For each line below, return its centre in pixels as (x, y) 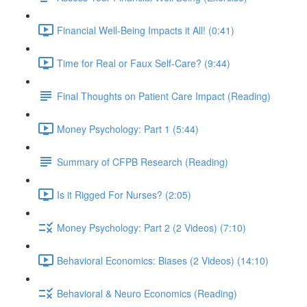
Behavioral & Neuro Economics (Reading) (147, 293)
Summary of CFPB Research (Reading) (143, 161)
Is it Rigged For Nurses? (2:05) (124, 194)
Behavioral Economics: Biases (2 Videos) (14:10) (163, 260)
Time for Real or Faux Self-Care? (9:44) (144, 63)
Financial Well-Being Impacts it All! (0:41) (146, 30)
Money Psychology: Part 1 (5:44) (128, 128)
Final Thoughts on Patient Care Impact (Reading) (164, 96)
